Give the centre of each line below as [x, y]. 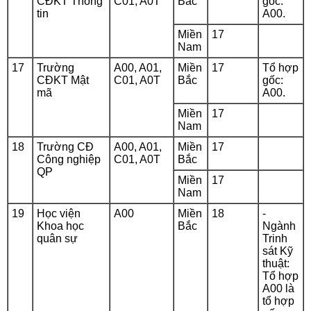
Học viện [59, 213]
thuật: [276, 263]
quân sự [57, 238]
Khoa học [60, 226]
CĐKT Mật [63, 80]
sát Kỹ [278, 251]
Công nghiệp [69, 159]
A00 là [278, 288]
